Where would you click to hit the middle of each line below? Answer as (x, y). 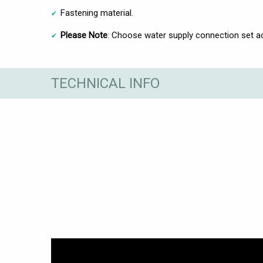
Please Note (84, 36)
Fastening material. (97, 13)
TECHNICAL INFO (105, 83)
